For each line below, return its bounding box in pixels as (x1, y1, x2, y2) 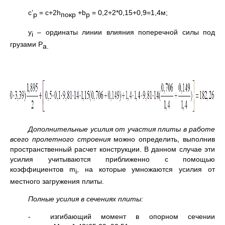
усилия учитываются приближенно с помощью (10, 155, 215, 164)
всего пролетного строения (10, 135, 110, 144)
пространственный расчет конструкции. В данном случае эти (10, 145, 215, 154)
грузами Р (10, 40, 43, 48)
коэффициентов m (10, 165, 75, 174)
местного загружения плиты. (10, 177, 104, 186)
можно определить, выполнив (110, 135, 215, 144)
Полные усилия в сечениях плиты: (28, 195, 143, 203)
